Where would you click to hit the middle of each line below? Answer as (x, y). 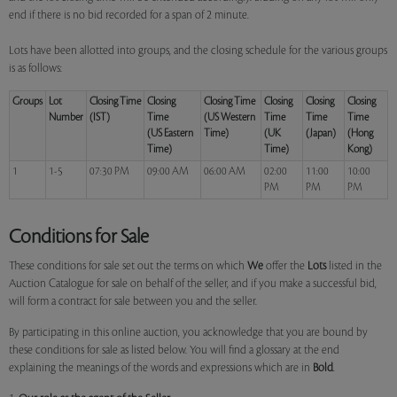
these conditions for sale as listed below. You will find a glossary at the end (174, 350)
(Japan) (321, 133)
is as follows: (35, 68)
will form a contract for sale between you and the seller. (133, 301)
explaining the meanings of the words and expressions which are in (161, 368)
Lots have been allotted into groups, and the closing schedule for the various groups (198, 51)
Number (66, 117)
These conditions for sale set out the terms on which (128, 266)
